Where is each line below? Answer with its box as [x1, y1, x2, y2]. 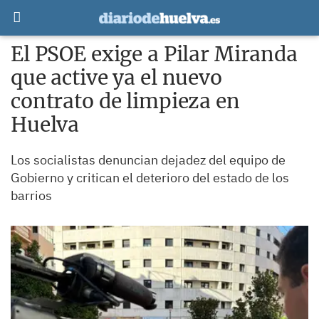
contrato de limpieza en [11, 88, 240, 114]
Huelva [11, 112, 80, 137]
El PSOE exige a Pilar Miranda [11, 41, 298, 67]
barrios [11, 187, 52, 204]
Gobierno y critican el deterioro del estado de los [11, 169, 289, 186]
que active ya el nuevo [11, 65, 222, 90]
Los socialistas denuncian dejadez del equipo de [11, 152, 286, 168]
